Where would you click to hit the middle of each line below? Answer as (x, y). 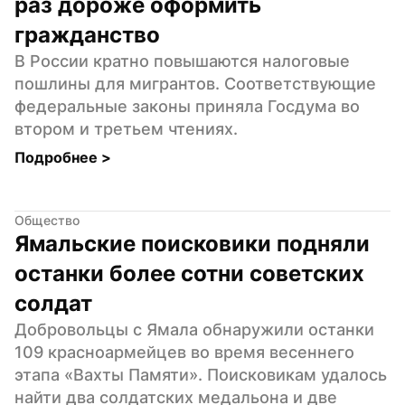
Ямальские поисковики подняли (192, 243)
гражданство (87, 34)
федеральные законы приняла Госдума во (187, 106)
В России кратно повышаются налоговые (182, 61)
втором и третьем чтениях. (126, 128)
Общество (47, 220)
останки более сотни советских (189, 273)
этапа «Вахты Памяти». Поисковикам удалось (201, 374)
